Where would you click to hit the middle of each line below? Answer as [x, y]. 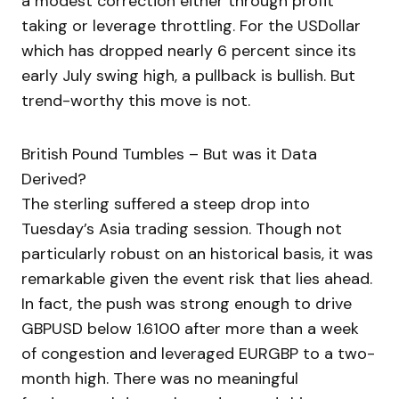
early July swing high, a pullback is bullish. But [188, 76]
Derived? [54, 179]
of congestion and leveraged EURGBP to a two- [198, 354]
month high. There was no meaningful [160, 379]
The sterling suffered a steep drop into [166, 204]
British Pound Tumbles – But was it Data [169, 155]
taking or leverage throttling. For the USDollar [191, 26]
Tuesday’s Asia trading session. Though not [182, 229]
